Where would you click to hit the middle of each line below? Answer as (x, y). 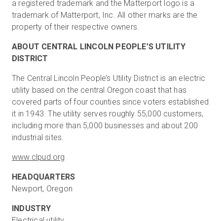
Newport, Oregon (42, 189)
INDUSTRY (32, 208)
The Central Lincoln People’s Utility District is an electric (109, 78)
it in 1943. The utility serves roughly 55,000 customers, (108, 114)
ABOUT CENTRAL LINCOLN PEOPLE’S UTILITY (99, 47)
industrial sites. (39, 137)
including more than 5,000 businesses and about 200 (105, 126)
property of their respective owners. (76, 27)
